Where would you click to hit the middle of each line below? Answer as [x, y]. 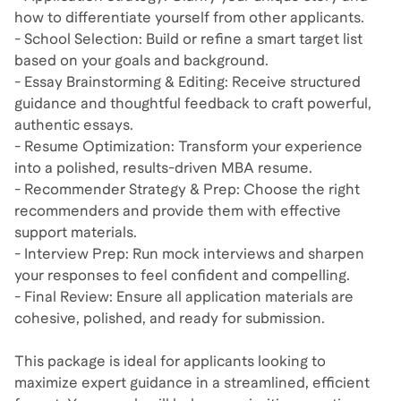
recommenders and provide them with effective [178, 211]
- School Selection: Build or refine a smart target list [188, 39]
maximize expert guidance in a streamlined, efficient [192, 383]
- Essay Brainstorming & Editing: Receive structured [188, 82]
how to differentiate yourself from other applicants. [189, 17]
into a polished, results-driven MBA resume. [163, 168]
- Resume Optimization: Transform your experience [188, 146]
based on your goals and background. [141, 60]
